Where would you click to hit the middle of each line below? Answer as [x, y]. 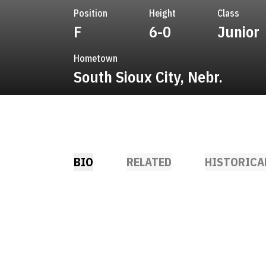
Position [91, 13]
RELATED [149, 162]
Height [162, 13]
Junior [238, 31]
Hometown [96, 58]
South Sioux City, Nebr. [148, 77]
